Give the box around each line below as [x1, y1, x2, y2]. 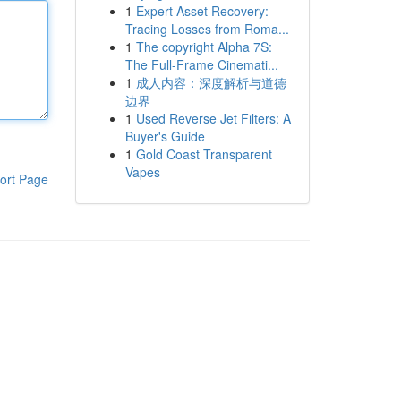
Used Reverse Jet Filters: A [135, 109, 291, 127]
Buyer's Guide [124, 127, 205, 145]
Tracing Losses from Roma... [124, 20, 289, 38]
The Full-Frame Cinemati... [124, 55, 278, 73]
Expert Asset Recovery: [135, 2, 269, 20]
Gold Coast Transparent [135, 145, 272, 163]
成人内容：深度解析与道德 [135, 73, 286, 91]
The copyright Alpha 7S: [135, 38, 272, 55]
